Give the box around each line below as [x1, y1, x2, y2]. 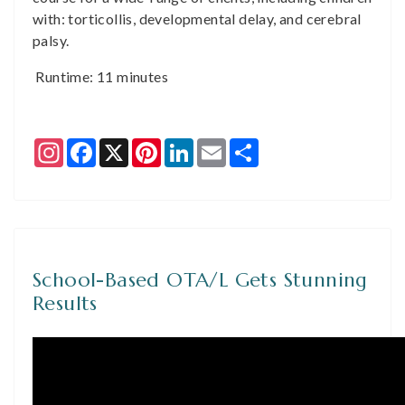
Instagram [63, 137, 130, 154]
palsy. [33, 32, 70, 49]
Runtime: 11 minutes [33, 68, 168, 85]
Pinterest [161, 137, 221, 154]
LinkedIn [193, 137, 250, 154]
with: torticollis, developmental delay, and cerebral [33, 10, 362, 27]
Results [33, 291, 98, 316]
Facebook [96, 137, 163, 154]
